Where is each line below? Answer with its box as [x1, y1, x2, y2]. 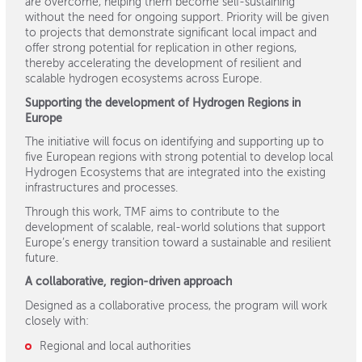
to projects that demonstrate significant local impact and [25, 27, 317, 39]
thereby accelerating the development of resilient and [25, 58, 301, 69]
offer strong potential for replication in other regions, [25, 43, 297, 54]
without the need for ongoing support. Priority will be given [25, 12, 329, 23]
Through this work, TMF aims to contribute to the [25, 206, 280, 218]
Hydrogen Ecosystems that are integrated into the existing [25, 167, 326, 179]
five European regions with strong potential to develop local [25, 152, 333, 163]
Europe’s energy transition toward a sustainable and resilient [25, 237, 331, 249]
